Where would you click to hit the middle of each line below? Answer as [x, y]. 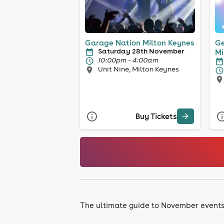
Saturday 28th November [141, 51]
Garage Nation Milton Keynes [140, 42]
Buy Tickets [156, 116]
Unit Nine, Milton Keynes [138, 69]
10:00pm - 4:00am [128, 60]
